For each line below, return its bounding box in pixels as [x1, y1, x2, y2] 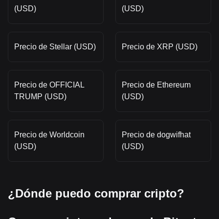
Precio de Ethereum [122, 81, 191, 89]
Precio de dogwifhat [122, 131, 191, 139]
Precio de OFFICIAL [14, 81, 85, 89]
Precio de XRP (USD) [122, 43, 197, 51]
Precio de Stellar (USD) [14, 43, 96, 51]
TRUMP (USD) [14, 92, 66, 101]
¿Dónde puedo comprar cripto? [8, 187, 184, 200]
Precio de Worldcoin [14, 131, 85, 139]
